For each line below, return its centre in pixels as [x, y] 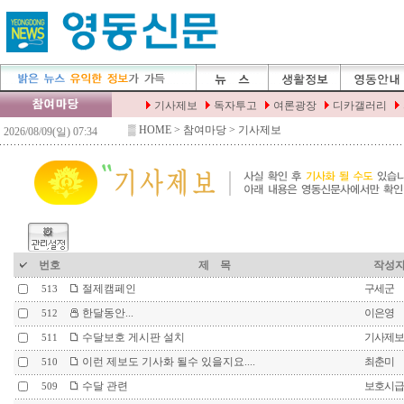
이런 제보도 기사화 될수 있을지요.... [167, 362]
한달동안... [106, 313]
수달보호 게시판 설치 [132, 337]
